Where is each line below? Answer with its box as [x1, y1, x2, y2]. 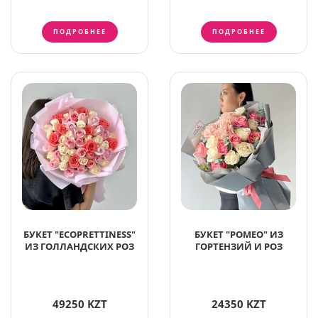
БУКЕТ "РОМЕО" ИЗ [194, 228, 283, 241]
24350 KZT [211, 297, 266, 312]
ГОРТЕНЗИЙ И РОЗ [194, 240, 283, 253]
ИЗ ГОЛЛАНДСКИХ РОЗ [25, 240, 134, 253]
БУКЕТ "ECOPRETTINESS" [23, 228, 136, 241]
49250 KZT [52, 297, 107, 312]
